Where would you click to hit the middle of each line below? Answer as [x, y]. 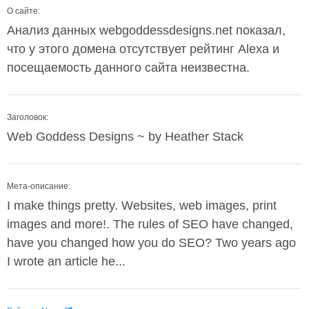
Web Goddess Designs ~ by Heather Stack [125, 137]
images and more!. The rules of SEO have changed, [150, 224]
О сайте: [23, 11]
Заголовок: [28, 117]
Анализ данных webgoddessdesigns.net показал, [146, 30]
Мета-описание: [39, 186]
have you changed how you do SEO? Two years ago [151, 243]
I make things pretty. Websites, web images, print [142, 206]
